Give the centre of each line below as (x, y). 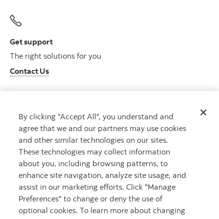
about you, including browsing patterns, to (93, 163)
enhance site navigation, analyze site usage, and (103, 175)
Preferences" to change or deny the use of (91, 198)
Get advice (29, 118)
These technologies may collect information (95, 151)
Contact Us (29, 71)
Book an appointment (49, 148)
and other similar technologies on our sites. (94, 140)
